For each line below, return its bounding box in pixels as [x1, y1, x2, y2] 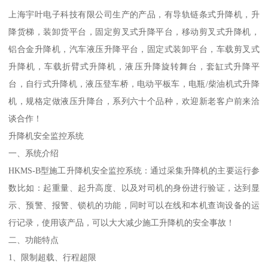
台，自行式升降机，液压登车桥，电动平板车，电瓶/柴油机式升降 [8, 79, 260, 89]
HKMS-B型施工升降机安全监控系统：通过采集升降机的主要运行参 [8, 166, 260, 176]
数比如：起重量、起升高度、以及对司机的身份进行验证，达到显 [8, 183, 260, 193]
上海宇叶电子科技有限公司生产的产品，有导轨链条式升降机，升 [8, 10, 260, 20]
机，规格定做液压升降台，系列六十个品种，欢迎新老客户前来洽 [8, 96, 260, 106]
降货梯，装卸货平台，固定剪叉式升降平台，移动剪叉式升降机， [8, 27, 260, 37]
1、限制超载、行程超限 [8, 252, 97, 263]
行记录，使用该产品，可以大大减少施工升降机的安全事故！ [8, 218, 235, 228]
